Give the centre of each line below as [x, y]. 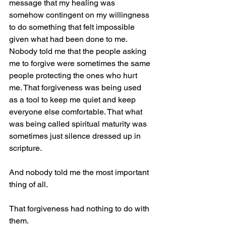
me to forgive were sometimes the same [81, 63]
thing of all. [29, 184]
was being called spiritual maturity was [79, 124]
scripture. [25, 148]
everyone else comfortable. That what [77, 111]
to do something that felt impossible [73, 27]
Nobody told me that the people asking [79, 51]
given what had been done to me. [68, 39]
